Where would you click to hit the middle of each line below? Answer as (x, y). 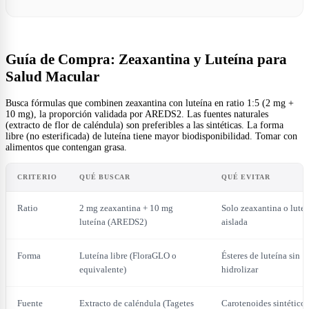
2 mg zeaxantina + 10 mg (126, 208)
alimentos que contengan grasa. (66, 147)
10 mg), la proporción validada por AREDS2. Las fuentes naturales (137, 114)
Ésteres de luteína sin (261, 255)
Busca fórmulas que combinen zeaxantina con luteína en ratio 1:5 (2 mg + (150, 103)
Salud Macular (52, 77)
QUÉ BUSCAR (105, 177)
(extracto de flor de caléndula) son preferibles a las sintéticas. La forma (144, 125)
